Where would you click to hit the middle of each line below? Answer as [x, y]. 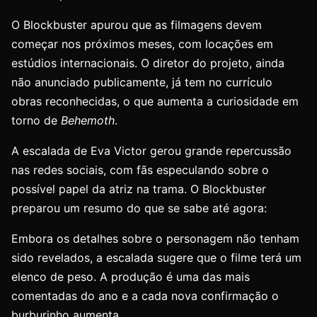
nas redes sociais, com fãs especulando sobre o [140, 170]
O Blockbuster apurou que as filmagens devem [137, 25]
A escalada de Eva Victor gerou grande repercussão [151, 151]
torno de [36, 120]
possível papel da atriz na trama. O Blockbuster [139, 189]
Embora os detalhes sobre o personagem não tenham [155, 238]
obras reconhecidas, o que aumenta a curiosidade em [155, 101]
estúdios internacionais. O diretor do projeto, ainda [148, 63]
